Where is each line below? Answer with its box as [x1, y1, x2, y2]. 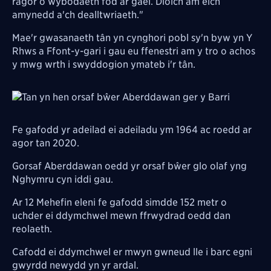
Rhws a [12, 45, 47, 57]
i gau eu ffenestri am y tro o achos [101, 45, 255, 57]
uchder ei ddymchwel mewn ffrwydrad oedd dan [12, 209, 230, 221]
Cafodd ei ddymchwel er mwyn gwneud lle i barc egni [12, 246, 252, 258]
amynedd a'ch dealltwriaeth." [12, 8, 143, 21]
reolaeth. [12, 223, 52, 235]
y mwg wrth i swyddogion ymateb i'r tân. [12, 58, 195, 70]
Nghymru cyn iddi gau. [12, 173, 113, 185]
